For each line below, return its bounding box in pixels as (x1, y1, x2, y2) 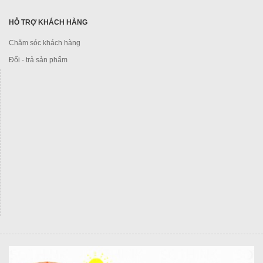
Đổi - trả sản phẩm (9, 55, 68, 64)
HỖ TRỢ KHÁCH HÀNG (9, 18, 87, 26)
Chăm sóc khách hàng (9, 38, 80, 47)
